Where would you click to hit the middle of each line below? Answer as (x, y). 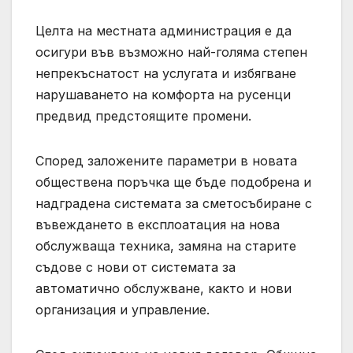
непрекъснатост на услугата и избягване (166, 73)
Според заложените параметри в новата (166, 160)
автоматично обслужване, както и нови (163, 288)
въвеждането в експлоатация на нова (158, 224)
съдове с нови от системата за (136, 267)
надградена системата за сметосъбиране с (174, 203)
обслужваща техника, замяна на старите (166, 245)
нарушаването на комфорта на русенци (163, 94)
